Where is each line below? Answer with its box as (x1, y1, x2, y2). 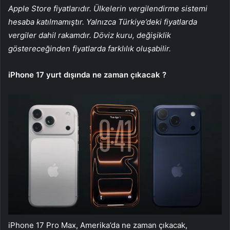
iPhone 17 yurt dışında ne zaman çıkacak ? (8, 70, 166, 80)
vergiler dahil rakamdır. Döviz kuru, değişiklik (8, 30, 171, 41)
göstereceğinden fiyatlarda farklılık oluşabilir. (8, 44, 171, 54)
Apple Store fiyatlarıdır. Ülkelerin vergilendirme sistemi (8, 4, 207, 14)
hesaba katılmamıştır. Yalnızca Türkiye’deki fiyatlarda (8, 17, 197, 27)
